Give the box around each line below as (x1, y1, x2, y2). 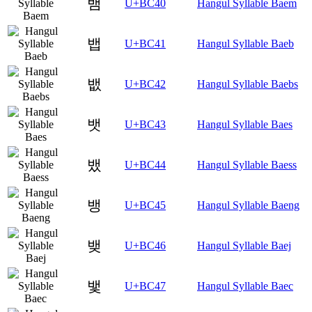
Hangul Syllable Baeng (197, 199, 299, 212)
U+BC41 (125, 38, 166, 50)
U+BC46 (125, 240, 166, 252)
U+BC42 (125, 78, 166, 91)
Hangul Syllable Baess (197, 159, 297, 171)
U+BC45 (125, 199, 166, 212)
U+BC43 (125, 118, 166, 131)
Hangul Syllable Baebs (197, 78, 298, 91)
